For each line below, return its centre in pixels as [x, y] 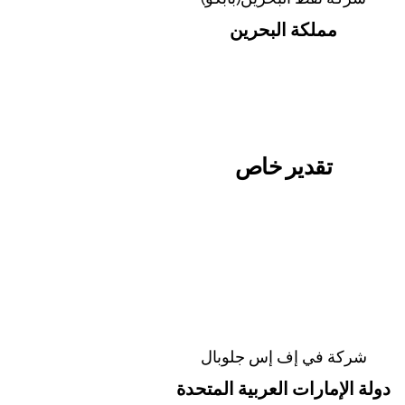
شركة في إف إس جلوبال [283, 356]
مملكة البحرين [284, 29]
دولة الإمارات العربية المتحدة [284, 388]
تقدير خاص [283, 166]
